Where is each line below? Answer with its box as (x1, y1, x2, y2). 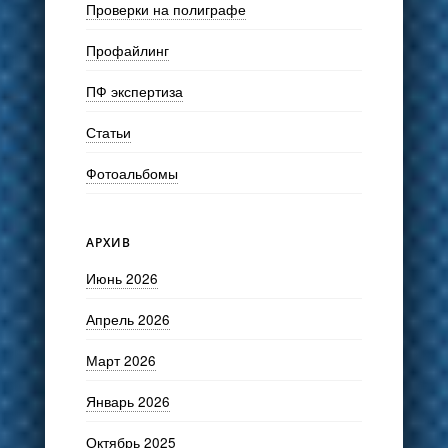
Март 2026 (85, 350, 156, 371)
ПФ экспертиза (85, 80, 183, 101)
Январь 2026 (85, 391, 170, 412)
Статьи (85, 121, 131, 142)
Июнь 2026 (85, 268, 158, 289)
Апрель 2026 (85, 309, 170, 330)
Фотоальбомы (85, 162, 178, 183)
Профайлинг (85, 39, 169, 60)
